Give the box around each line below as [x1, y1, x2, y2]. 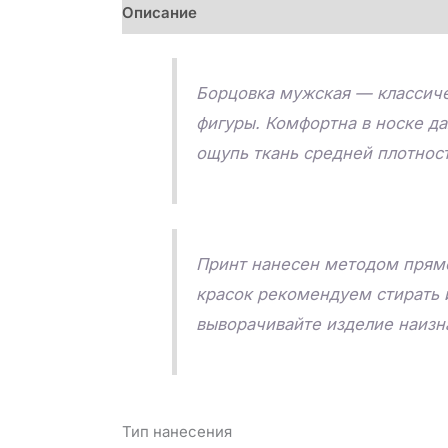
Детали [216, 3, 272, 23]
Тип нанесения [122, 422, 232, 442]
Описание [122, 3, 197, 23]
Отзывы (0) [291, 3, 377, 23]
